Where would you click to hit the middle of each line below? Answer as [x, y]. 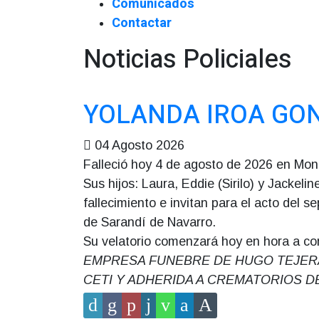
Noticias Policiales [188, 59]
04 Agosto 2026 [140, 145]
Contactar [142, 23]
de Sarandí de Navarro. [150, 222]
